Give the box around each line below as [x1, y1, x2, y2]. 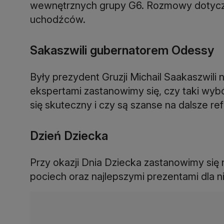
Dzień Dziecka [30, 128, 108, 143]
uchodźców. [30, 13, 85, 25]
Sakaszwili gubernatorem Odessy [30, 42, 214, 57]
